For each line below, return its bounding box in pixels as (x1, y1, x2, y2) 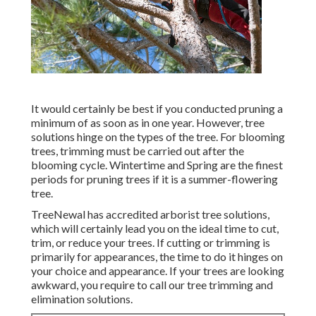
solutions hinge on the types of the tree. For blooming (31, 130, 285, 144)
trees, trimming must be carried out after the (31, 144, 244, 158)
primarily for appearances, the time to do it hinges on (31, 250, 283, 264)
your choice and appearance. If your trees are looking (31, 264, 284, 278)
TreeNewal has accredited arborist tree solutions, (31, 207, 269, 221)
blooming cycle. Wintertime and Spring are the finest (31, 158, 283, 172)
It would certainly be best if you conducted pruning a (31, 102, 283, 116)
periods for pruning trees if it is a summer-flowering (31, 172, 278, 186)
